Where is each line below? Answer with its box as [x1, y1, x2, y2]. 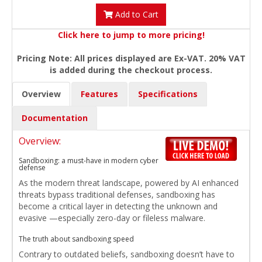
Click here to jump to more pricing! [57, 29, 205, 41]
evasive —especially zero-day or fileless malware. [19, 212, 205, 224]
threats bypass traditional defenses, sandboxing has [19, 189, 215, 201]
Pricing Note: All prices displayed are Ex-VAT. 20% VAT [16, 53, 246, 64]
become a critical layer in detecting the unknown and [19, 201, 218, 212]
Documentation [22, 112, 88, 124]
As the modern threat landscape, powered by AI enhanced [19, 177, 239, 189]
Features [81, 88, 118, 100]
